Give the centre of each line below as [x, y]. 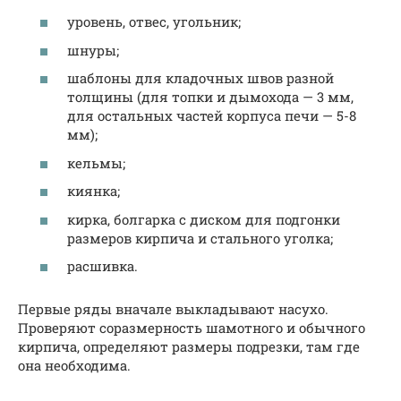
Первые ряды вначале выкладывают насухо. [173, 309]
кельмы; [96, 162]
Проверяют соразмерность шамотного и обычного [192, 328]
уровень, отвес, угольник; [154, 22]
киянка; [94, 191]
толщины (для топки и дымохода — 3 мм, [210, 97]
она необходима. [74, 366]
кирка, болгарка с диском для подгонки [204, 219]
